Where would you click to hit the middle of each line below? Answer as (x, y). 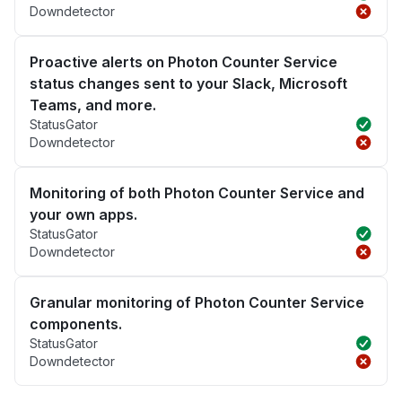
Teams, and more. (93, 105)
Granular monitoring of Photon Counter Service (197, 303)
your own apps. (83, 215)
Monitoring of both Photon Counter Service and (197, 193)
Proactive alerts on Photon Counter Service (184, 62)
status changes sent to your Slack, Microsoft (188, 84)
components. (76, 324)
